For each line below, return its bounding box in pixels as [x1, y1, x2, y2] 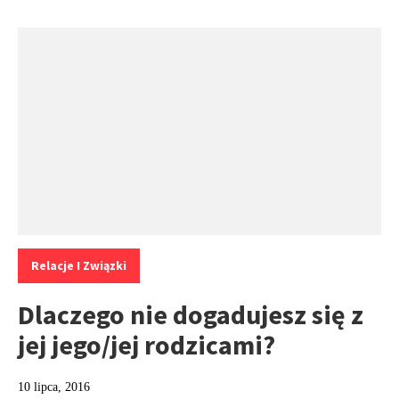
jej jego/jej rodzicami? [18, 328, 275, 362]
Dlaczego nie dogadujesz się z [18, 297, 363, 332]
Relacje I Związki [31, 257, 126, 274]
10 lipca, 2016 [18, 380, 90, 395]
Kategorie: [17, 239, 76, 255]
